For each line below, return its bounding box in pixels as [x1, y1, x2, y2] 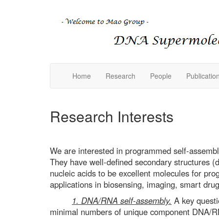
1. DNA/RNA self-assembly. [72, 195, 172, 206]
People [150, 71, 172, 81]
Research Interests [50, 106, 174, 127]
